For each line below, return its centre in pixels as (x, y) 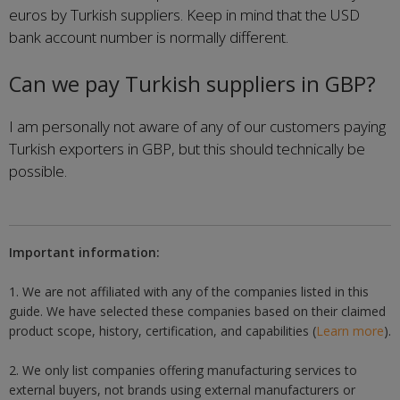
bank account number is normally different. (149, 37)
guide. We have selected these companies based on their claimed (197, 312)
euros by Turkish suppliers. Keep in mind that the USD (184, 14)
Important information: (84, 253)
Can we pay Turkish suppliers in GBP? (192, 84)
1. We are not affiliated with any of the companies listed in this (189, 292)
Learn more (350, 331)
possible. (38, 171)
